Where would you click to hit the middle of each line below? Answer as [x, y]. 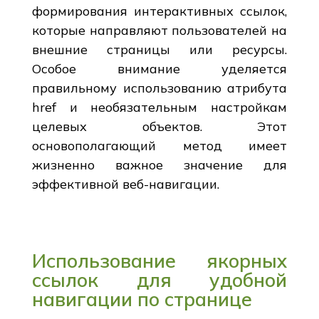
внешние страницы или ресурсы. [159, 49]
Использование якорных [159, 260]
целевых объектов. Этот [159, 126]
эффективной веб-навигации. [125, 184]
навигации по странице [142, 299]
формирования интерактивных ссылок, [159, 11]
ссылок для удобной [159, 279]
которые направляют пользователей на [159, 30]
